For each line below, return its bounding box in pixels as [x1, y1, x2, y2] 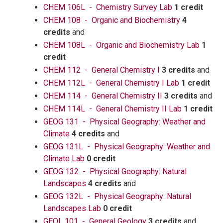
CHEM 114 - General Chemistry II [43, 91, 162, 101]
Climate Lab [43, 154, 85, 163]
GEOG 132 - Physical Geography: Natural [43, 167, 187, 176]
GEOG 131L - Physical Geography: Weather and [43, 142, 210, 151]
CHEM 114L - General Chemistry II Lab [43, 104, 182, 113]
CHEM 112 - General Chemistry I [43, 65, 160, 75]
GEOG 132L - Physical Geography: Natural [43, 192, 191, 201]
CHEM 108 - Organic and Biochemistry [43, 15, 180, 25]
